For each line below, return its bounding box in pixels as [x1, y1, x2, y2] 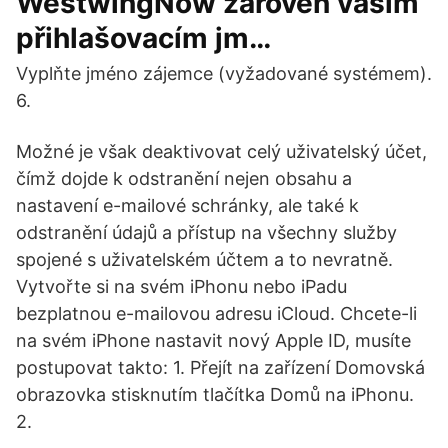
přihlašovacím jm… [16, 21, 271, 55]
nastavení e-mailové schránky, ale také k [16, 195, 359, 216]
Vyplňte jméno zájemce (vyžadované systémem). [16, 63, 432, 84]
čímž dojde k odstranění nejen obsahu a [16, 168, 352, 189]
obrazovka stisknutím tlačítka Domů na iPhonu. [16, 384, 414, 405]
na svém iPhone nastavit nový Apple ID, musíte [16, 330, 411, 351]
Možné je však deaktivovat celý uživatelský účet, [16, 141, 427, 162]
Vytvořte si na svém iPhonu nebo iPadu [16, 276, 347, 297]
